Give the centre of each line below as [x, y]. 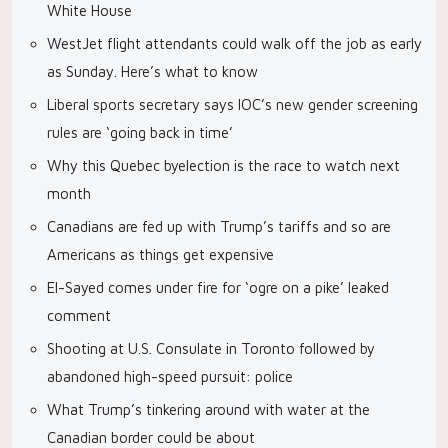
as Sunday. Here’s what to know [152, 71]
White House [89, 10]
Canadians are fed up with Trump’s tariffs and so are [219, 226]
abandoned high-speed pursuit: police [170, 376]
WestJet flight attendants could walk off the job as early [234, 43]
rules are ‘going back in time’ [140, 132]
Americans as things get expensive [160, 254]
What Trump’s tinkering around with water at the [208, 409]
